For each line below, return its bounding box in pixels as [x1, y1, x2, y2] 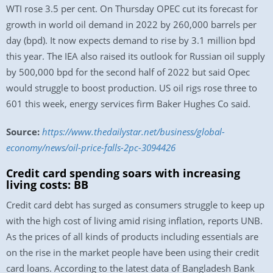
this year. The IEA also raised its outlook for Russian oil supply [6, 50, 265, 62]
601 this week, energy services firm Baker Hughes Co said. [6, 97, 250, 110]
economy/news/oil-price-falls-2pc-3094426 [6, 141, 175, 154]
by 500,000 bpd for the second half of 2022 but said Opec [6, 66, 250, 78]
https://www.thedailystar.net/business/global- [42, 126, 225, 138]
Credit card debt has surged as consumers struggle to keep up [6, 199, 264, 211]
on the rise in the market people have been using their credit [6, 246, 259, 258]
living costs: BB [6, 177, 88, 192]
